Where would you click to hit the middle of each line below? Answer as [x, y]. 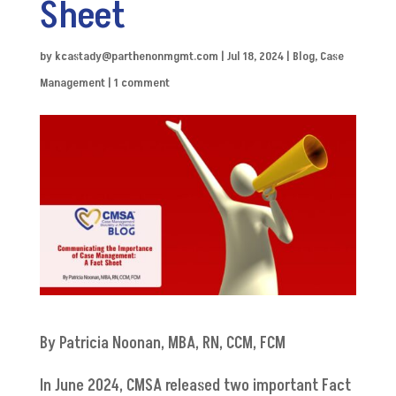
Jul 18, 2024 [255, 56]
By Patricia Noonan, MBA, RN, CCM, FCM [164, 344]
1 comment [141, 82]
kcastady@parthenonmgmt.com [136, 56]
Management [72, 82]
